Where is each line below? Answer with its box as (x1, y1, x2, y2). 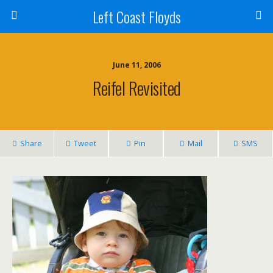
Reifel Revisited (92, 75, 181, 101)
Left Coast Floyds (92, 5, 181, 27)
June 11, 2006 (112, 60, 161, 70)
